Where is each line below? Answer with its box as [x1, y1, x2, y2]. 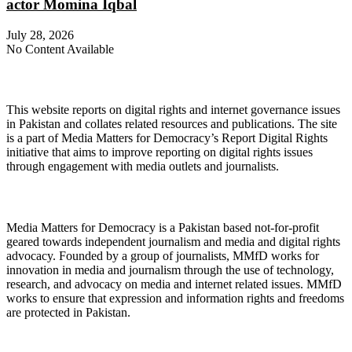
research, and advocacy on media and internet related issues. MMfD [6, 277, 342, 291]
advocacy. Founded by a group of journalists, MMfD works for [6, 248, 319, 262]
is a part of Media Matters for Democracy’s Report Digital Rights [6, 131, 328, 145]
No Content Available [6, 42, 114, 56]
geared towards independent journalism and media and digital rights [6, 234, 340, 248]
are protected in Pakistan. [6, 305, 130, 319]
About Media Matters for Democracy [6, 188, 244, 205]
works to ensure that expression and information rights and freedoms [6, 291, 344, 305]
